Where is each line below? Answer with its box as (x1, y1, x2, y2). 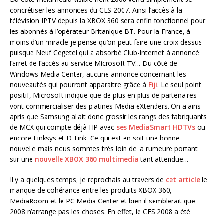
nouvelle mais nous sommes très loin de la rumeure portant (10, 143, 198, 153)
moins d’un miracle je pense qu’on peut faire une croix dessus (10, 37, 202, 46)
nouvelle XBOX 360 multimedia (35, 154, 139, 164)
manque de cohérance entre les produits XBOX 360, (10, 185, 172, 195)
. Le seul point (157, 79, 201, 89)
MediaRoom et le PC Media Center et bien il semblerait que (10, 196, 195, 205)
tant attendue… (139, 154, 188, 164)
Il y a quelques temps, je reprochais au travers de (10, 174, 166, 184)
